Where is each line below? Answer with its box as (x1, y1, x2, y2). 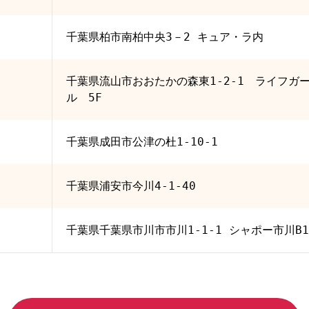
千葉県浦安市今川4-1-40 (66, 179, 196, 193)
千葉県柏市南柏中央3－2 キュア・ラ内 (66, 30, 263, 44)
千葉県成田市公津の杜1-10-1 (66, 135, 218, 149)
